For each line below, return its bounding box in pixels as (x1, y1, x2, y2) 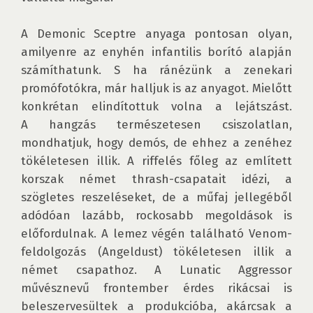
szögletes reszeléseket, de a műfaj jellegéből (21, 190, 292, 205)
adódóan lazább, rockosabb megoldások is (21, 208, 292, 223)
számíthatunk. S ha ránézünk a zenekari (21, 63, 292, 78)
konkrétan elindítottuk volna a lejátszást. (21, 99, 292, 114)
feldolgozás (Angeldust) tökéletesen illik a (21, 245, 292, 259)
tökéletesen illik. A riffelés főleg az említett (21, 154, 292, 168)
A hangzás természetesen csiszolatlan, (21, 117, 292, 132)
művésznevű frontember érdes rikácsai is (21, 281, 292, 296)
